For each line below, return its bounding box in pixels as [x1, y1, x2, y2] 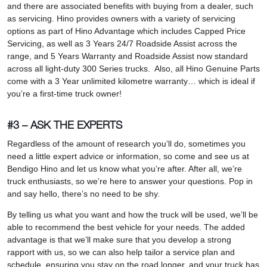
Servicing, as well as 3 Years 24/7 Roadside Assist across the [7, 38, 237, 48]
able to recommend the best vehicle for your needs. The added [7, 222, 245, 232]
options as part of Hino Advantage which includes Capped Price [7, 26, 246, 36]
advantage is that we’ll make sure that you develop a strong [7, 234, 231, 244]
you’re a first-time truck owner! [7, 88, 122, 98]
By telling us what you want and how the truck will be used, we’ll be [7, 209, 258, 219]
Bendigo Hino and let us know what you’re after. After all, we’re [7, 163, 242, 173]
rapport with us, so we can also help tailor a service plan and [7, 247, 235, 257]
